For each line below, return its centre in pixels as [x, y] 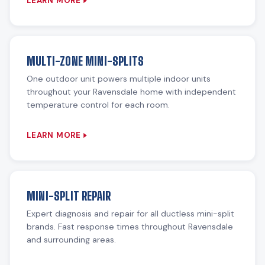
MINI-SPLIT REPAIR [69, 196]
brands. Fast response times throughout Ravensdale [130, 227]
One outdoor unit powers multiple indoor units [119, 79]
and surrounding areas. [71, 240]
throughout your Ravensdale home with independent [131, 92]
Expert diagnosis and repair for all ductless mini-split [130, 214]
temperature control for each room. [98, 105]
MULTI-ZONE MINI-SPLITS [85, 62]
